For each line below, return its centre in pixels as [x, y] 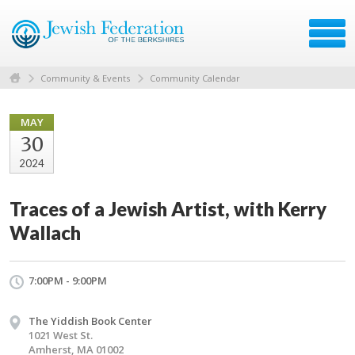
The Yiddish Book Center [90, 321]
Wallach [45, 232]
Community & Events [85, 78]
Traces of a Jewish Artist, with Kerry [168, 208]
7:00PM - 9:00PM [68, 280]
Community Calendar [195, 78]
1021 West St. [61, 335]
